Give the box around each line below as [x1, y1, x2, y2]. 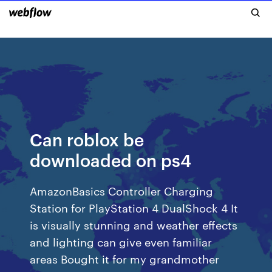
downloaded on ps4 [30, 148, 192, 171]
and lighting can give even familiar [30, 234, 212, 249]
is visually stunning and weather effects [30, 217, 238, 232]
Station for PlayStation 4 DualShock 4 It [30, 200, 239, 215]
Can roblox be [30, 127, 144, 150]
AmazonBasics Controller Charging [30, 183, 214, 198]
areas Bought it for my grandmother [30, 251, 220, 266]
